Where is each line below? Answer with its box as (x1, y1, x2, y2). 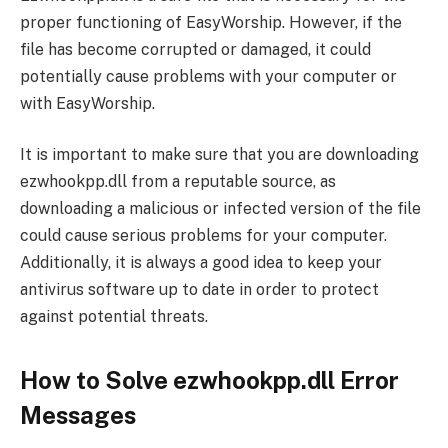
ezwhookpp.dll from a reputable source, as (20, 172, 336, 192)
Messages (20, 400, 136, 429)
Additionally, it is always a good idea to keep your (20, 253, 382, 273)
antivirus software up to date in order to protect (20, 280, 379, 300)
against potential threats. (20, 307, 208, 327)
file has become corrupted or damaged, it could (20, 39, 371, 59)
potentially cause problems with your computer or (20, 66, 397, 86)
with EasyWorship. (20, 93, 155, 113)
